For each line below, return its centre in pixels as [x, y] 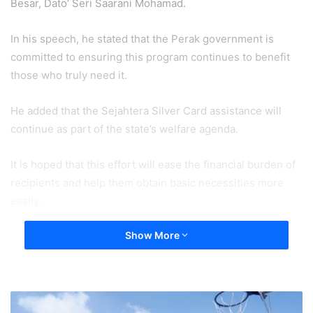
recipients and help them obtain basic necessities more [147, 182]
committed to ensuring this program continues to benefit [150, 57]
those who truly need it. [69, 75]
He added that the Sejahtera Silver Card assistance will [146, 110]
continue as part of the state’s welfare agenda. [124, 129]
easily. [26, 201]
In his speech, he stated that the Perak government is [142, 38]
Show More [153, 235]
